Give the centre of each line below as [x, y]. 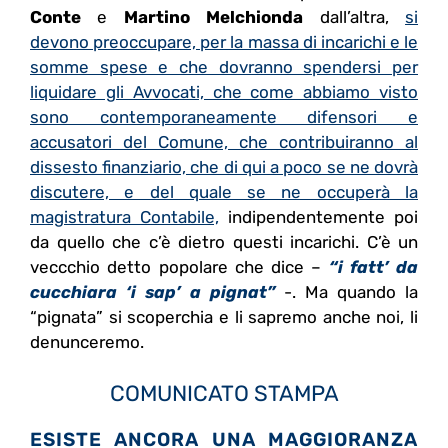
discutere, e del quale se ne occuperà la [224, 192]
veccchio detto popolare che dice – [179, 267]
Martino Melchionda [213, 17]
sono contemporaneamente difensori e [224, 117]
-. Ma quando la [346, 292]
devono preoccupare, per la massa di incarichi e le [224, 42]
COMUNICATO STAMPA [224, 393]
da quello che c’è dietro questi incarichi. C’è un [224, 242]
